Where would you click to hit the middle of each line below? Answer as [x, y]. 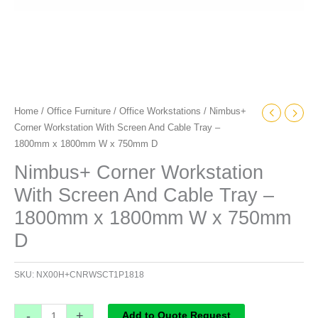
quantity [31, 77]
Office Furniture [79, 111]
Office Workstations [160, 111]
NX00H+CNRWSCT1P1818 [90, 275]
